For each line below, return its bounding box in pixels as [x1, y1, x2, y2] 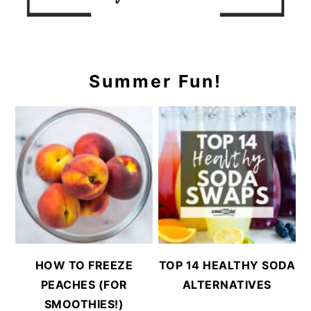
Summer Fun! [89, 71, 222, 92]
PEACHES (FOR [40, 277, 128, 292]
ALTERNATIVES [182, 277, 271, 292]
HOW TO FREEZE [35, 258, 133, 272]
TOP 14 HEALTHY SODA [158, 258, 296, 272]
